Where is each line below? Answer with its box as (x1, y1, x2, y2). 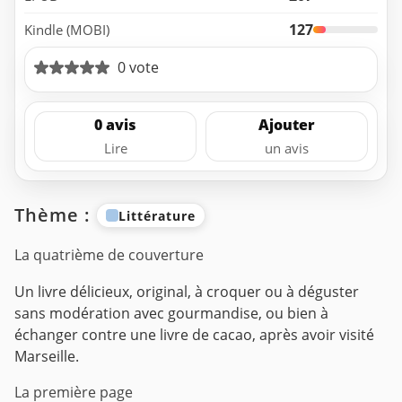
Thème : (14, 203, 96, 228)
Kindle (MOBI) (24, 20, 109, 39)
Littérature (118, 206, 196, 224)
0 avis (94, 115, 136, 135)
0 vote (118, 57, 159, 77)
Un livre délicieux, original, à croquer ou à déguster (14, 282, 359, 302)
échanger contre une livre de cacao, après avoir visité (14, 325, 374, 345)
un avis (265, 139, 309, 158)
